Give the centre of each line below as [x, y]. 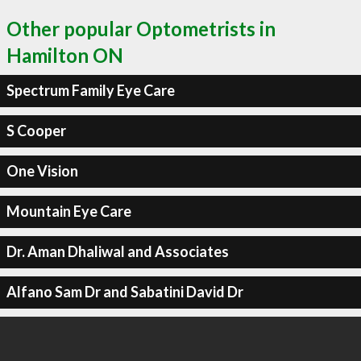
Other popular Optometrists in [141, 28]
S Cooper [36, 131]
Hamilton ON [65, 55]
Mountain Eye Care [68, 211]
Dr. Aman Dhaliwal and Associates [117, 251]
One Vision [42, 171]
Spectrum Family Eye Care [90, 90]
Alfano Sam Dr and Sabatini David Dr [124, 292]
